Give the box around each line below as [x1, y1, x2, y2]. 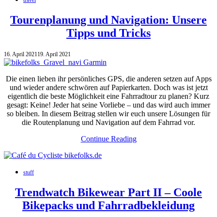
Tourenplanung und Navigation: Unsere [10, 13, 207, 26]
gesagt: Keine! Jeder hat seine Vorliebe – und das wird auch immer [7, 100, 210, 109]
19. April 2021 [37, 50, 71, 58]
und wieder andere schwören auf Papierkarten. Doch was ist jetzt [9, 83, 208, 92]
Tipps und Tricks [66, 26, 151, 39]
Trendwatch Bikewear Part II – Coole [15, 186, 202, 199]
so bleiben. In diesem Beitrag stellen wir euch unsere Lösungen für [7, 109, 210, 118]
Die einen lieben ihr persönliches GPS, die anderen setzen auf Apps [5, 74, 212, 83]
